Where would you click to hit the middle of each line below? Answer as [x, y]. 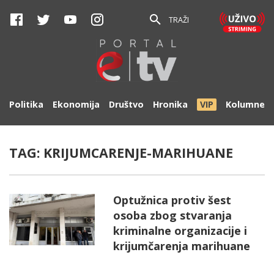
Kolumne [245, 104]
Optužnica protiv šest [172, 200]
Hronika [170, 104]
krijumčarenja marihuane [182, 246]
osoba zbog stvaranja [172, 215]
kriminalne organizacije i [180, 231]
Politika [26, 104]
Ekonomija [76, 104]
